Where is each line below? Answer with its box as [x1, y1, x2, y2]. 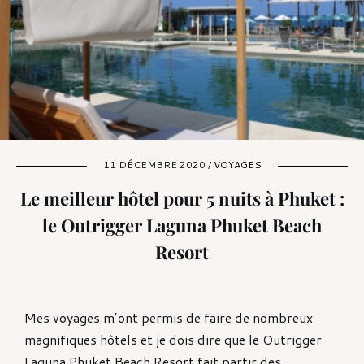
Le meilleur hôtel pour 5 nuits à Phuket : [19, 185, 344, 210]
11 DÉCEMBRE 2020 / [102, 157, 214, 171]
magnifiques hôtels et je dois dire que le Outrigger [24, 329, 322, 349]
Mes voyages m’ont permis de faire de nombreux [24, 307, 313, 327]
